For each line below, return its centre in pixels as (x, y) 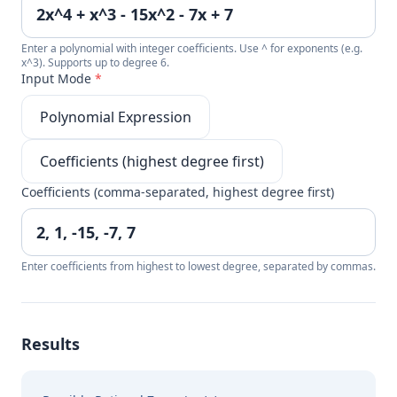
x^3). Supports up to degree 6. (95, 62)
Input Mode (58, 78)
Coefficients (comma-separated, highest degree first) (178, 192)
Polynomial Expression (116, 117)
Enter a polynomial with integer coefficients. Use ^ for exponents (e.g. (192, 48)
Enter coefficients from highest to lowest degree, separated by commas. (198, 266)
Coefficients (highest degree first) (152, 161)
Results (51, 344)
